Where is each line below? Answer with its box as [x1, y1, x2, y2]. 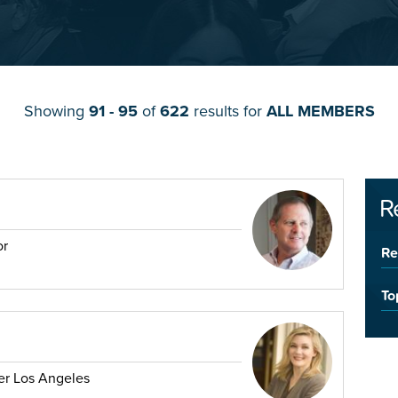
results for [188, 101, 267, 122]
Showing [23, 101, 89, 122]
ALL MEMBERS [266, 101, 375, 122]
